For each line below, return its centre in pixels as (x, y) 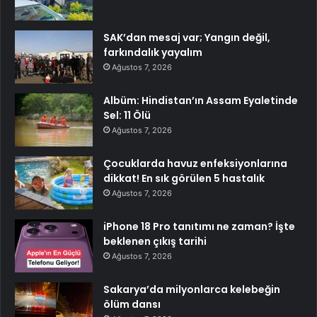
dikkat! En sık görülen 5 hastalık (184, 178)
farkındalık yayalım (153, 52)
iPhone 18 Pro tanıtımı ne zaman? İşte (199, 226)
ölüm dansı (132, 304)
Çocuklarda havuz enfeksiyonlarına (195, 163)
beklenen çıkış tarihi (155, 241)
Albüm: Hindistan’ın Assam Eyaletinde (201, 100)
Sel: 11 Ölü (127, 115)
